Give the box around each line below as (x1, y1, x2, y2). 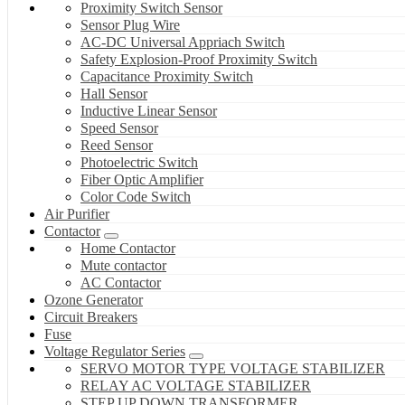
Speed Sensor (80, 120, 158, 137)
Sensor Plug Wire (80, 17, 180, 33)
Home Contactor (80, 240, 175, 257)
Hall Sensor (80, 86, 147, 102)
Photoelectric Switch (80, 155, 198, 171)
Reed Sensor (80, 137, 153, 154)
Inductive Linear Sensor (80, 103, 217, 119)
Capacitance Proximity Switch (80, 69, 253, 85)
